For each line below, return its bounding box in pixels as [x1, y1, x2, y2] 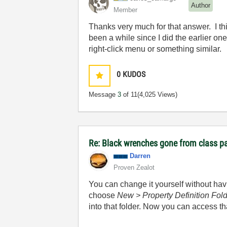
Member [113, 6, 138, 14]
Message [89, 91, 118, 98]
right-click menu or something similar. [89, 45, 222, 53]
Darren [130, 152, 151, 160]
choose [89, 191, 118, 200]
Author [191, 1, 211, 9]
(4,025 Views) [137, 91, 178, 98]
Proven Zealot [113, 164, 155, 171]
